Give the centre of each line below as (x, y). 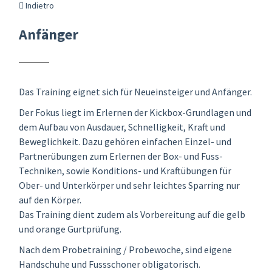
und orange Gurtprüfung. (70, 229)
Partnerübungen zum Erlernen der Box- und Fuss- (121, 156)
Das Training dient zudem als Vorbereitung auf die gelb (132, 214)
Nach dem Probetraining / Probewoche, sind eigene (125, 249)
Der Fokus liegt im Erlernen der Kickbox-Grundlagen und (135, 112)
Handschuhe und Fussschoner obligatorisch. (110, 264)
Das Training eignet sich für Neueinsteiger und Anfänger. (135, 91)
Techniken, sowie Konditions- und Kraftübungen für (125, 170)
